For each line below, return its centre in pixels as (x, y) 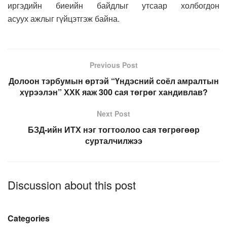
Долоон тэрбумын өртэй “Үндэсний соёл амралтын (113, 81)
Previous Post (113, 65)
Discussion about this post (72, 184)
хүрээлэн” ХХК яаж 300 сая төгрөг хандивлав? (113, 92)
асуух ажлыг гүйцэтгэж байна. (64, 18)
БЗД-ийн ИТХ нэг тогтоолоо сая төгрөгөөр (113, 129)
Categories (29, 218)
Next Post (113, 113)
